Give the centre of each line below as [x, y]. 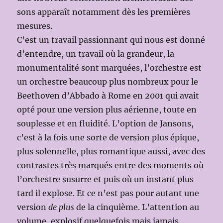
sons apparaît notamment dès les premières [104, 12]
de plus [61, 207]
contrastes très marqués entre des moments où [111, 165]
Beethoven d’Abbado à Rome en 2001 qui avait [108, 96]
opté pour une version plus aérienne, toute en [107, 110]
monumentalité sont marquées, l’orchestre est [110, 68]
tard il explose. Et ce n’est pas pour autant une [108, 193]
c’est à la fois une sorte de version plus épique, [108, 137]
